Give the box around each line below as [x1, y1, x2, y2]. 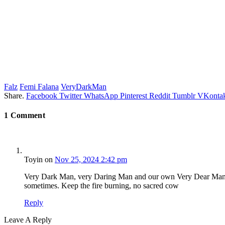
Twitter [59, 91, 82, 100]
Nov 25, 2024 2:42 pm [55, 155, 127, 164]
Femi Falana [20, 82, 59, 91]
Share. [4, 91, 24, 100]
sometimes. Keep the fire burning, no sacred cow [24, 181, 179, 190]
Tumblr [172, 91, 195, 100]
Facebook [26, 91, 57, 100]
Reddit [149, 91, 170, 100]
